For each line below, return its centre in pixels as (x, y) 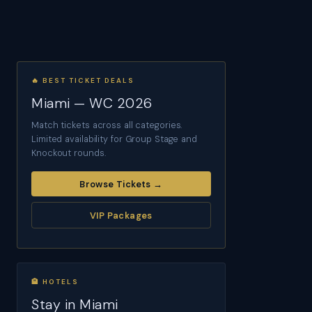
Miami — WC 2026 (92, 103)
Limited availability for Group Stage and (114, 139)
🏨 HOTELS (55, 282)
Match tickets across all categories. (107, 125)
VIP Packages (121, 215)
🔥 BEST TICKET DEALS (83, 80)
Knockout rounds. (69, 153)
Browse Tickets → (121, 184)
